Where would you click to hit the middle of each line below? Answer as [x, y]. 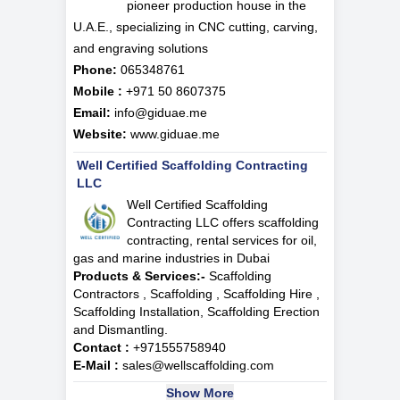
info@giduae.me [161, 113]
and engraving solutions [141, 49]
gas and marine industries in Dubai [171, 258]
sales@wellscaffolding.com [196, 366]
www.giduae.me [175, 134]
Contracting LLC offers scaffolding [223, 223]
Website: [100, 134]
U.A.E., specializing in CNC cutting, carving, [196, 27]
